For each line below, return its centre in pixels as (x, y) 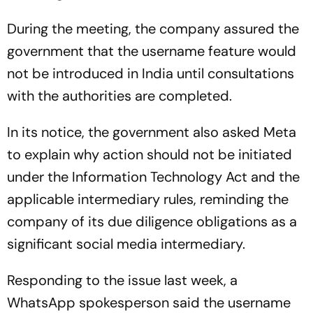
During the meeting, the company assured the (153, 28)
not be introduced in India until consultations (151, 73)
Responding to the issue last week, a (122, 280)
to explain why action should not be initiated (150, 154)
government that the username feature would (152, 51)
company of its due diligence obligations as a (152, 221)
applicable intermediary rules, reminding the (148, 199)
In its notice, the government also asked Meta (152, 132)
